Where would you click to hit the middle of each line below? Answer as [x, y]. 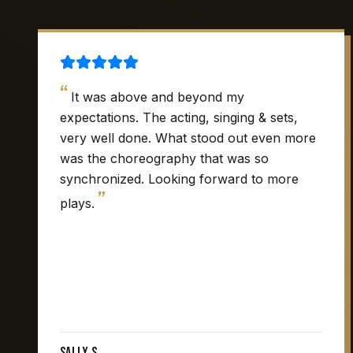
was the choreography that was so [164, 158]
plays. [77, 203]
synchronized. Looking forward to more [179, 179]
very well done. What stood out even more [188, 138]
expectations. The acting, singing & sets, [179, 117]
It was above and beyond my [158, 97]
